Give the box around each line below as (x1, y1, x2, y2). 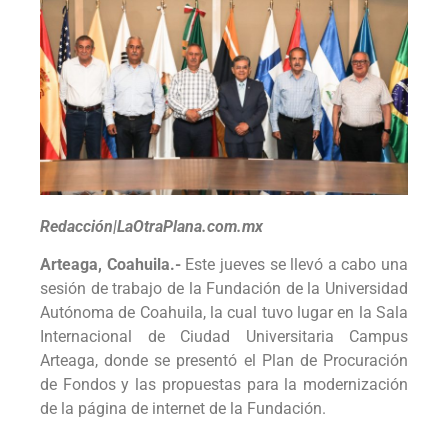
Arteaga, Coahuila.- (40, 255, 181, 275)
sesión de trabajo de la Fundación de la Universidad (40, 279, 408, 299)
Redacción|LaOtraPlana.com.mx (40, 217, 263, 237)
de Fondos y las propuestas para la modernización (40, 375, 408, 395)
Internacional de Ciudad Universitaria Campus (40, 327, 408, 347)
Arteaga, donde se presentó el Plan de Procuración (40, 351, 408, 371)
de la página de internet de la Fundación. (40, 399, 326, 419)
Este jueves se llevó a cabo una (180, 255, 408, 275)
